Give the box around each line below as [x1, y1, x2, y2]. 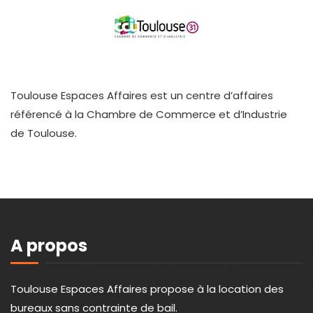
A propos [10, 234, 87, 258]
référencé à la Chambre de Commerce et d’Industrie [10, 107, 287, 122]
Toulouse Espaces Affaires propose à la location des [10, 282, 284, 297]
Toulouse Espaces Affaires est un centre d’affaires [10, 88, 273, 103]
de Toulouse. [10, 126, 77, 141]
